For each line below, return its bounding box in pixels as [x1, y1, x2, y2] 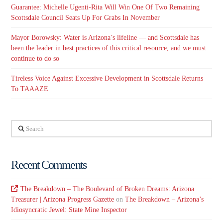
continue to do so [11, 55, 60, 63]
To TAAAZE [11, 85, 49, 93]
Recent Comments [11, 158, 86, 171]
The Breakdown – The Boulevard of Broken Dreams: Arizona [20, 185, 194, 193]
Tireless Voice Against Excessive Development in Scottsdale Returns [11, 75, 204, 83]
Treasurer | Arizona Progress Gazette [11, 196, 114, 204]
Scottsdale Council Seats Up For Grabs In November [11, 13, 160, 21]
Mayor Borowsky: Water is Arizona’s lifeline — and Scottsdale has [11, 34, 200, 42]
